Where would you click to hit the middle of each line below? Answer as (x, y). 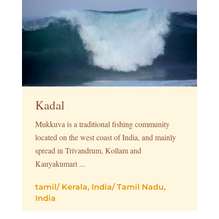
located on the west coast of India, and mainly (105, 137)
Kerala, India (87, 187)
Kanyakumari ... (60, 163)
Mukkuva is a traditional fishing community (102, 124)
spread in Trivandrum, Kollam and (88, 150)
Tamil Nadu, (141, 187)
